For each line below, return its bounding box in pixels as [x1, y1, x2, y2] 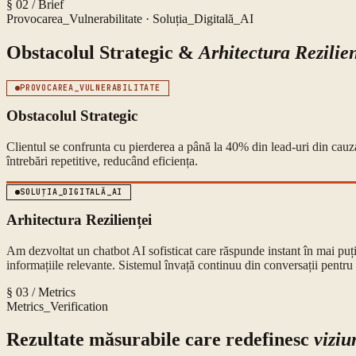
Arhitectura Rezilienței [6, 211, 152, 228]
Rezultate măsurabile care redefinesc [6, 329, 314, 350]
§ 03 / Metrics [6, 284, 75, 299]
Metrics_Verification [6, 299, 108, 313]
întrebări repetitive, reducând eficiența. [6, 153, 198, 168]
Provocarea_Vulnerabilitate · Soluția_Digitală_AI [6, 12, 253, 26]
